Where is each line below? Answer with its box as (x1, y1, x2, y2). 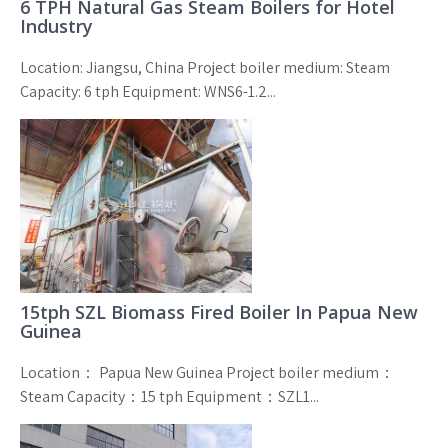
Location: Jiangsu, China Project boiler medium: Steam (20, 57, 390, 78)
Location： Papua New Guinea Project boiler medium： (20, 362, 395, 383)
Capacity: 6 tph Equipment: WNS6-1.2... (20, 81, 276, 102)
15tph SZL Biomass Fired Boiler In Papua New (20, 300, 418, 324)
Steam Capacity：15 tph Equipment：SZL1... (20, 386, 319, 407)
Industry (20, 14, 93, 38)
